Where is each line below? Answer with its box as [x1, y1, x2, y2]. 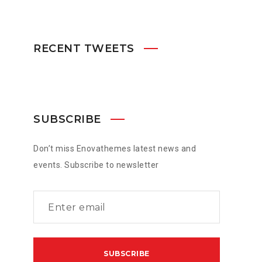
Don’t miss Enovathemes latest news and [33, 144, 196, 153]
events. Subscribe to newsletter [33, 160, 159, 170]
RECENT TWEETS [33, 42, 135, 55]
